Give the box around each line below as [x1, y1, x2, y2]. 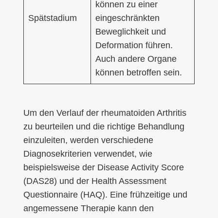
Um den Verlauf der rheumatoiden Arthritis [23, 108, 186, 118]
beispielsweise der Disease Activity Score [23, 162, 184, 172]
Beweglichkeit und [95, 26, 166, 36]
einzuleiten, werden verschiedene [23, 135, 153, 145]
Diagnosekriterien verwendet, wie [23, 148, 152, 159]
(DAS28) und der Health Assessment [23, 176, 166, 186]
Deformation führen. [95, 40, 173, 50]
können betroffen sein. [95, 67, 182, 77]
